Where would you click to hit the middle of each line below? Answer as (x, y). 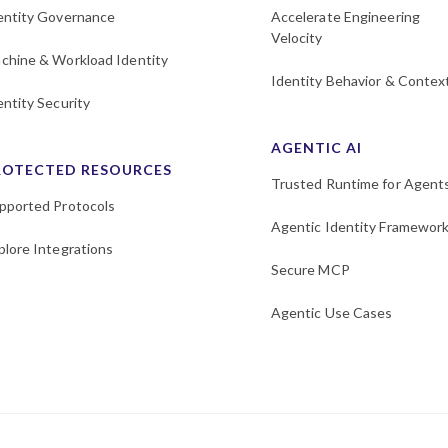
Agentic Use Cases (331, 312)
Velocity (296, 37)
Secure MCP (310, 269)
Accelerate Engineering (345, 16)
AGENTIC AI (316, 147)
